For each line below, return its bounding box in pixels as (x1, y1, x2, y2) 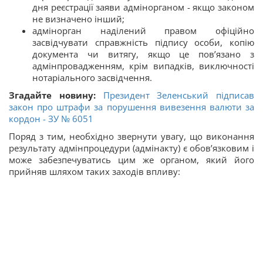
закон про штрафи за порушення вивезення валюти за (9, 101, 254, 113)
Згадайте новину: (9, 89, 103, 101)
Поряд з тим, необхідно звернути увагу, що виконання (9, 130, 254, 142)
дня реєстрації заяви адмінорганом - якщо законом (32, 1, 254, 13)
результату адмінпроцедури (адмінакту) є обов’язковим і (9, 142, 254, 154)
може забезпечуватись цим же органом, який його (9, 154, 254, 166)
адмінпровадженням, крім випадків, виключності (32, 60, 254, 72)
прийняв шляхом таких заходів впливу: (9, 166, 180, 177)
